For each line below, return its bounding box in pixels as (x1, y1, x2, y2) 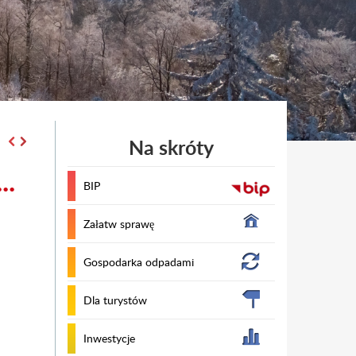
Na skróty (128, 133, 214, 161)
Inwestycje (83, 331, 135, 346)
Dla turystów (83, 292, 147, 308)
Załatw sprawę (83, 216, 154, 231)
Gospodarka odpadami (83, 254, 194, 269)
